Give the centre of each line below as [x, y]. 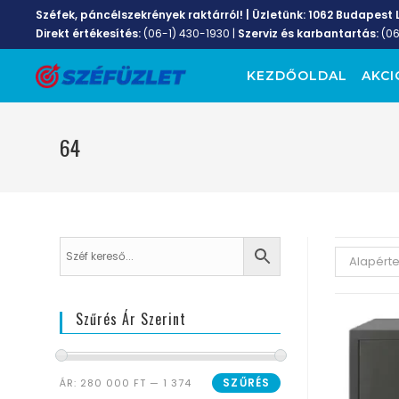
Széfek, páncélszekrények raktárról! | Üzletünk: [172, 15]
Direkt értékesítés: [88, 33]
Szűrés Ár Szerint [131, 319]
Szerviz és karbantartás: [309, 33]
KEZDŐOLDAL [297, 76]
